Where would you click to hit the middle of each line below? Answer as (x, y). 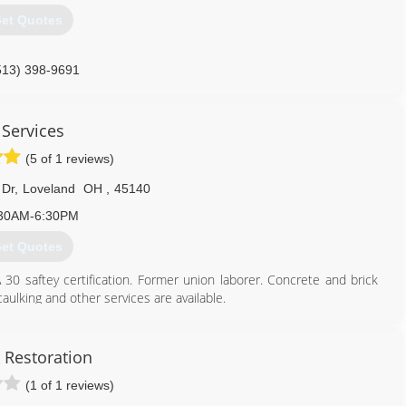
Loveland (48, 188)
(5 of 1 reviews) (70, 159)
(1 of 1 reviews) (70, 385)
